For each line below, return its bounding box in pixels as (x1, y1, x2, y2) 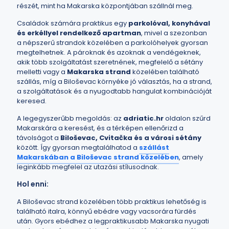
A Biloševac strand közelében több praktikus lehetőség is (17, 197, 207, 207)
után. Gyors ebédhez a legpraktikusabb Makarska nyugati (17, 216, 209, 226)
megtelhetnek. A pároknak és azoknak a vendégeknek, (17, 48, 201, 57)
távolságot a (17, 133, 60, 143)
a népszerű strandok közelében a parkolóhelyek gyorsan (17, 38, 208, 48)
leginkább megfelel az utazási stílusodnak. (17, 162, 159, 172)
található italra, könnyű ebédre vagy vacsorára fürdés (17, 207, 196, 216)
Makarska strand (67, 67, 131, 77)
